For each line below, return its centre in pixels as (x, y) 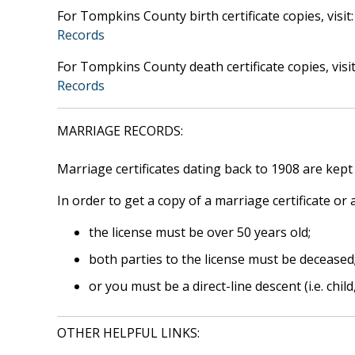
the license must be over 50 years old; (200, 232)
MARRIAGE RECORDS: (120, 130)
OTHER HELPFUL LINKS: (128, 332)
